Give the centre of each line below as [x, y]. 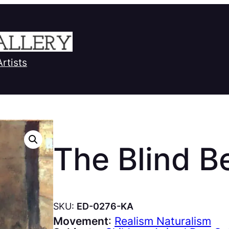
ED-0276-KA [105, 206]
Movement [81, 221]
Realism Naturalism [163, 221]
